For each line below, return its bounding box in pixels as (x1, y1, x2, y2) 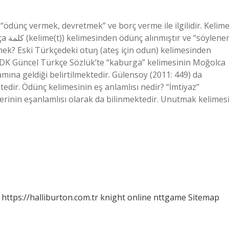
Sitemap (188, 192, 219, 203)
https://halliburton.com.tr (2, 192, 98, 203)
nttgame (153, 192, 186, 203)
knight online (100, 192, 151, 203)
